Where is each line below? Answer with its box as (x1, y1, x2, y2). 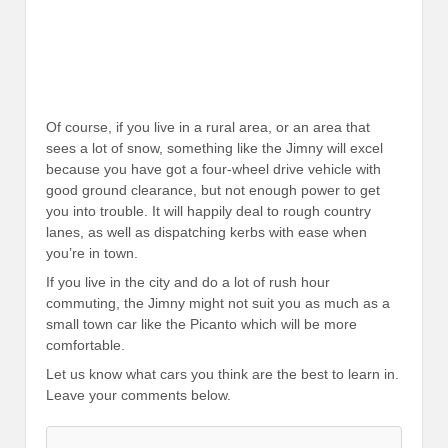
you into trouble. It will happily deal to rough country (46, 202, 371, 219)
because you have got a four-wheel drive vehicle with (46, 160, 381, 177)
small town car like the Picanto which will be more (46, 315, 357, 332)
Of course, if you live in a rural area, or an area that (46, 118, 370, 135)
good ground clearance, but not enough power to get (46, 181, 380, 198)
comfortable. (46, 336, 125, 353)
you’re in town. (46, 244, 138, 261)
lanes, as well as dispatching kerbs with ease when (46, 223, 367, 240)
